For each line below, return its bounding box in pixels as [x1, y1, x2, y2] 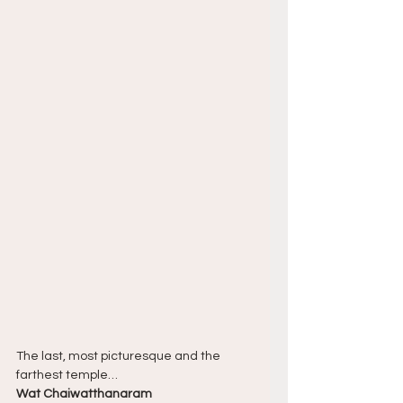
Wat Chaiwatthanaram [16, 387, 152, 400]
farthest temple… [16, 368, 118, 381]
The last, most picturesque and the [16, 349, 223, 363]
